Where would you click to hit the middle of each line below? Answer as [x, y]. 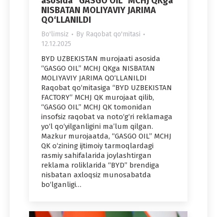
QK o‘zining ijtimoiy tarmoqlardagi [97, 146]
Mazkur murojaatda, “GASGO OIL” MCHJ [106, 136]
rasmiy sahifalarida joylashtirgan [96, 155]
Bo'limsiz [55, 34]
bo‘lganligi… [61, 184]
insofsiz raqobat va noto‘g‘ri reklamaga [107, 116]
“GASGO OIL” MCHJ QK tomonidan [96, 107]
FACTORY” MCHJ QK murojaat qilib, [98, 97]
